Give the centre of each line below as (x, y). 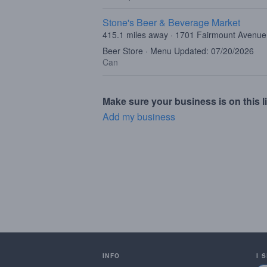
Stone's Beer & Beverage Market (171, 22)
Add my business (139, 117)
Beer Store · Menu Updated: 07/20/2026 (178, 51)
